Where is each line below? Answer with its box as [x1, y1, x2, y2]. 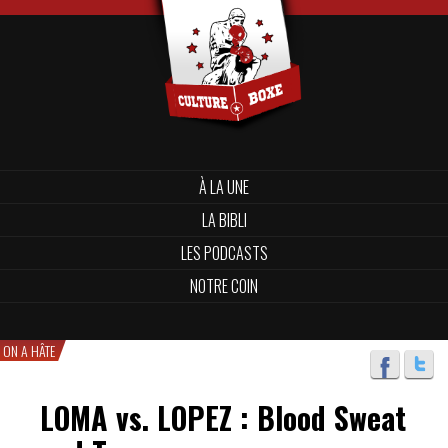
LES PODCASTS [180, 241, 268, 265]
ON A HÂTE [3, 340, 55, 361]
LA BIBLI [201, 208, 247, 232]
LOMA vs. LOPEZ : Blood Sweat [40, 395, 406, 440]
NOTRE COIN [190, 274, 258, 298]
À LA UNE [199, 175, 249, 199]
